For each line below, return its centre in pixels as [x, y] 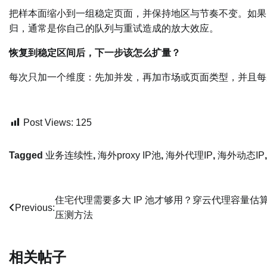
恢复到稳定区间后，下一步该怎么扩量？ [95, 53]
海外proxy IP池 [129, 156]
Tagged [27, 156]
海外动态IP [241, 156]
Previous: [35, 207]
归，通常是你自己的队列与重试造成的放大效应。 [114, 29]
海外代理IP [189, 156]
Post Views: [48, 123]
